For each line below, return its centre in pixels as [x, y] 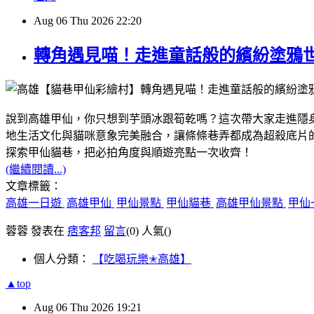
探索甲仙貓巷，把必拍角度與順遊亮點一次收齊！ [129, 152]
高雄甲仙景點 [251, 203]
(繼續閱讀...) [36, 169]
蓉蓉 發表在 [36, 231]
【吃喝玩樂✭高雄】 [142, 259]
